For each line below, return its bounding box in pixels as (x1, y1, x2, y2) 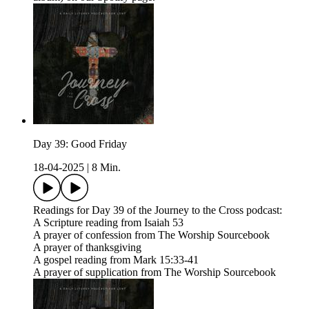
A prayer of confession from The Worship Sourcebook (33, 229, 270, 241)
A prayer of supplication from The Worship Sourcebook (33, 266, 276, 279)
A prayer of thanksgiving (33, 241, 141, 254)
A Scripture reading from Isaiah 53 (33, 217, 183, 229)
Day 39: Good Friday (33, 138, 127, 150)
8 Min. (92, 161, 121, 174)
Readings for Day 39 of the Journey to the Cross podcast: (33, 204, 282, 217)
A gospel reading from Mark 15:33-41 (33, 254, 199, 266)
